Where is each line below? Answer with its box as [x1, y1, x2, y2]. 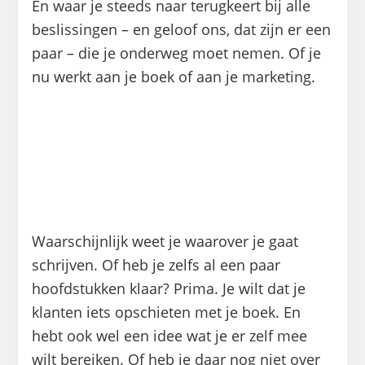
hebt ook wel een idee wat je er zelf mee [31, 325, 307, 345]
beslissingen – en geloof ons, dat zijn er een [31, 19, 331, 39]
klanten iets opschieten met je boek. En [31, 301, 301, 322]
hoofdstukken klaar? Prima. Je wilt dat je [31, 278, 306, 298]
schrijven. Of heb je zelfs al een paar [31, 254, 280, 275]
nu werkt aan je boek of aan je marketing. [31, 66, 315, 86]
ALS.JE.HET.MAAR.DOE [37, 113, 328, 154]
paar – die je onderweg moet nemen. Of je [31, 42, 321, 63]
